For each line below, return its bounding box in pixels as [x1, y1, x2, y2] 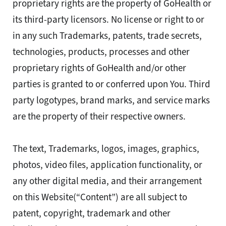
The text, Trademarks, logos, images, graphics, [13, 142, 199, 155]
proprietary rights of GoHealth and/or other [13, 62, 186, 75]
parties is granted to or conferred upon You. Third [13, 78, 210, 91]
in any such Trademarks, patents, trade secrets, [13, 29, 202, 42]
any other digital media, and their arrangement [13, 175, 202, 188]
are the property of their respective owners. [13, 110, 186, 123]
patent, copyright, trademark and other [13, 207, 171, 220]
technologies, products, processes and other [13, 45, 190, 59]
